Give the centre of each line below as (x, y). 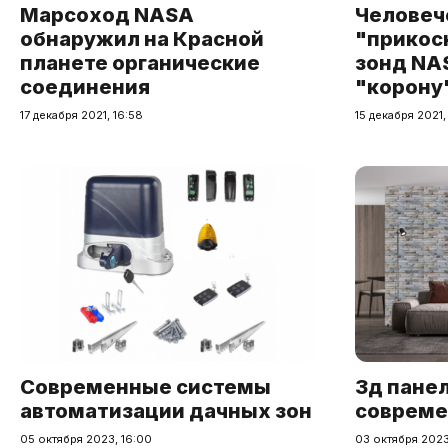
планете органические (140, 62)
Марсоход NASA (107, 14)
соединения (85, 86)
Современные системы (145, 386)
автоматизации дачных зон (166, 410)
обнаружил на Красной (142, 38)
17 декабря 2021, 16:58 (81, 114)
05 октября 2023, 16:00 (86, 438)
